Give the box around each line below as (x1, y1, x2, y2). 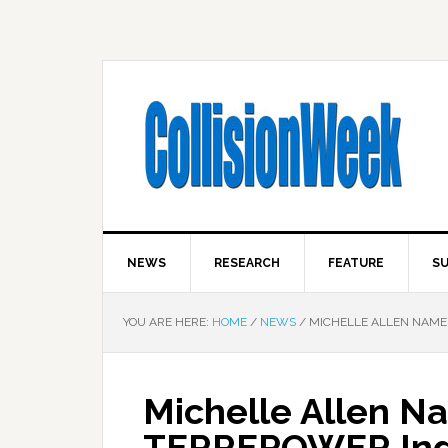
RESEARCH (214, 256, 280, 270)
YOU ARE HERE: (123, 315, 212, 329)
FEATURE (328, 256, 384, 270)
